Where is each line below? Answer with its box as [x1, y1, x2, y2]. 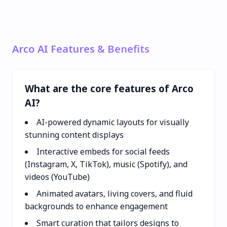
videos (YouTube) [25, 171, 90, 182]
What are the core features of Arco [25, 82, 194, 95]
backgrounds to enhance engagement [25, 200, 168, 212]
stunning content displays [25, 129, 124, 140]
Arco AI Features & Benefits [12, 42, 149, 56]
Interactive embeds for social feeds [36, 145, 170, 157]
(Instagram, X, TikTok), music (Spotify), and [25, 158, 187, 170]
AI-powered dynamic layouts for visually [36, 116, 189, 128]
